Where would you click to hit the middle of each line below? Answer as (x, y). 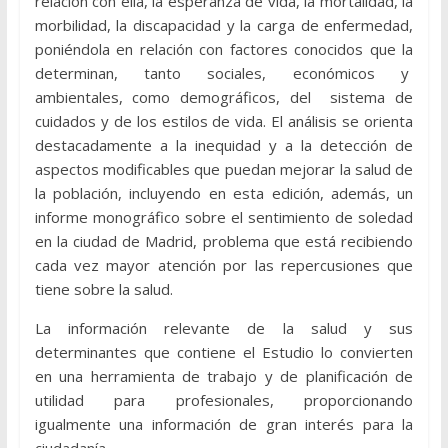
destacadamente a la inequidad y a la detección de (224, 145)
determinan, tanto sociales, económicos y (224, 73)
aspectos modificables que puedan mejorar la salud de (224, 169)
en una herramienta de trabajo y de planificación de (224, 376)
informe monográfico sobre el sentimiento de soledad (224, 217)
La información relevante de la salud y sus (224, 328)
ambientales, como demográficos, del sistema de (224, 97)
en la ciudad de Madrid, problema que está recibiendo (224, 241)
